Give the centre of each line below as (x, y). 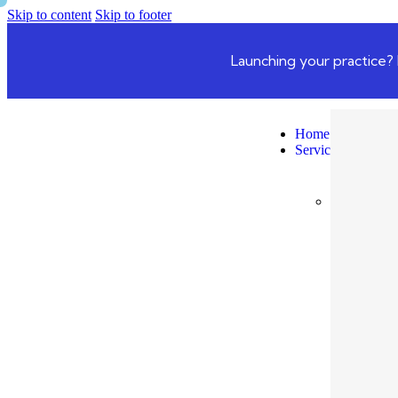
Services (318, 149)
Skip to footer (133, 15)
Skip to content (49, 15)
